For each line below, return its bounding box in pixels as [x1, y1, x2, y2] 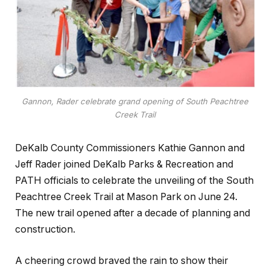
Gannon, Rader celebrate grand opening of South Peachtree [22, 96, 248, 106]
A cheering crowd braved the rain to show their [15, 254, 228, 266]
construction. [15, 224, 75, 236]
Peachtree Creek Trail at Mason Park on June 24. [15, 191, 237, 203]
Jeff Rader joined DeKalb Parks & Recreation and [15, 159, 233, 171]
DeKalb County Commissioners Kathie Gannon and [15, 142, 245, 154]
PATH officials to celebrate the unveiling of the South [15, 175, 254, 187]
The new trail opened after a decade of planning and [15, 207, 250, 219]
